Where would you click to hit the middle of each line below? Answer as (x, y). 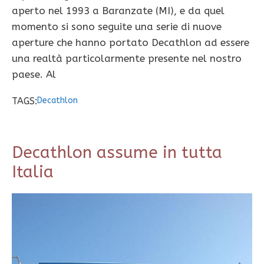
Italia (33, 172)
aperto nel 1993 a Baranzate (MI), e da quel (118, 11)
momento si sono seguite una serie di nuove (117, 27)
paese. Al (34, 75)
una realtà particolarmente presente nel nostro (127, 59)
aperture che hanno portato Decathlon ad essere (131, 43)
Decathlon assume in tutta (117, 153)
